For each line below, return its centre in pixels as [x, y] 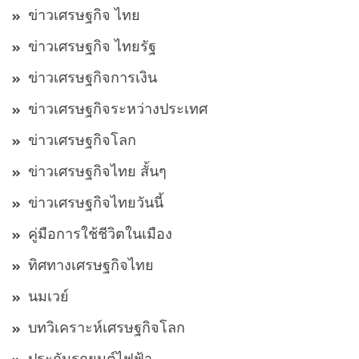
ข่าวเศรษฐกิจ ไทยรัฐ [92, 47]
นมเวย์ [48, 297]
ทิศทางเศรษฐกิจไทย [91, 266]
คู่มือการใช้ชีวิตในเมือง [100, 234]
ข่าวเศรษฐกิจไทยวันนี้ [96, 203]
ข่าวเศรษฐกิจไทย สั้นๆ [97, 172]
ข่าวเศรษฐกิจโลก [82, 141]
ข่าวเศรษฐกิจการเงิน [93, 78]
